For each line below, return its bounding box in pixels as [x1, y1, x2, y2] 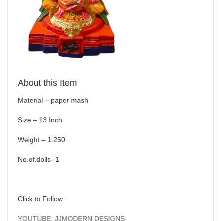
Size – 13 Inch [18, 115, 62, 124]
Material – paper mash [18, 96, 88, 104]
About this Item [18, 77, 77, 88]
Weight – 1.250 [18, 135, 65, 144]
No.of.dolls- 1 [18, 155, 59, 163]
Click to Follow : [18, 194, 67, 203]
